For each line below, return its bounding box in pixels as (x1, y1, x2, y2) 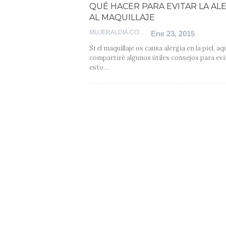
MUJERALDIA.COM (139, 28, 145, 36)
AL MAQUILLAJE (89, 12, 155, 22)
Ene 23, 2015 (151, 29, 195, 38)
